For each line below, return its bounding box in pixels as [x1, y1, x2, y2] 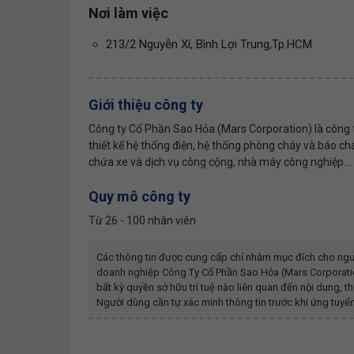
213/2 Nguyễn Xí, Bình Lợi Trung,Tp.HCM [106, 37, 312, 51]
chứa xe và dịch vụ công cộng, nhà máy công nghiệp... [88, 155, 351, 168]
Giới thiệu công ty [88, 96, 203, 113]
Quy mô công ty [88, 187, 190, 205]
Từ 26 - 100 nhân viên [88, 213, 196, 227]
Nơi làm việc [88, 5, 168, 21]
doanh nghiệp [96, 265, 162, 278]
